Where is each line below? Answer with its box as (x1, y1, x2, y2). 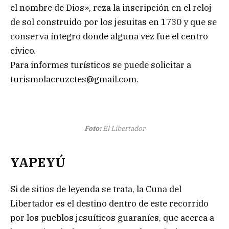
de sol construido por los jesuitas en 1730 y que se (10, 16, 217, 28)
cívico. (10, 44, 36, 56)
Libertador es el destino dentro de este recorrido (10, 197, 209, 209)
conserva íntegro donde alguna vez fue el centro (10, 30, 208, 42)
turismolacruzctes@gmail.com (10, 73, 136, 85)
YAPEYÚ (10, 153, 65, 171)
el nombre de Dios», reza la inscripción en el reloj (10, 2, 212, 13)
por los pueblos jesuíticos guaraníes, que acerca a (10, 212, 214, 223)
